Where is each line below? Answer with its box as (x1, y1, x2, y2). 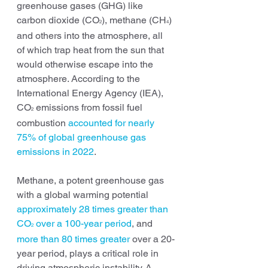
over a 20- (130, 233, 175, 245)
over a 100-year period (33, 217, 132, 229)
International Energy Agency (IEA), (17, 87, 166, 99)
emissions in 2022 (17, 145, 94, 157)
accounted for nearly (68, 117, 157, 129)
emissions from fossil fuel (33, 101, 145, 113)
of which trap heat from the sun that (17, 44, 166, 56)
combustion (17, 117, 68, 129)
